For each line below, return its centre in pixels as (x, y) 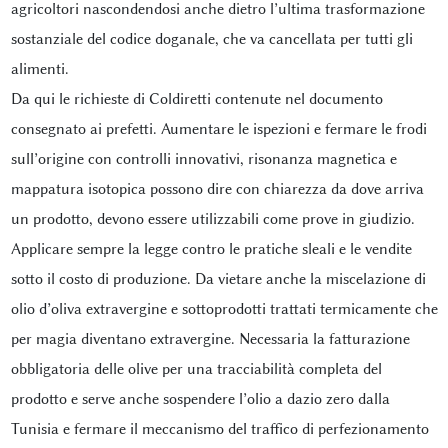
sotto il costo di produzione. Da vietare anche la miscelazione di (218, 278)
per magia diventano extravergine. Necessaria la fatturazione (210, 338)
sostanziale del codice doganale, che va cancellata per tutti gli (211, 38)
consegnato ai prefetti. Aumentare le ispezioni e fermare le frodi (218, 128)
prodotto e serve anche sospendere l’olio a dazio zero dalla (200, 398)
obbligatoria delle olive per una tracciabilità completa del (196, 368)
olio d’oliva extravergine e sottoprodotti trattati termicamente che (224, 308)
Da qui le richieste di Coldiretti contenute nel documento (196, 98)
